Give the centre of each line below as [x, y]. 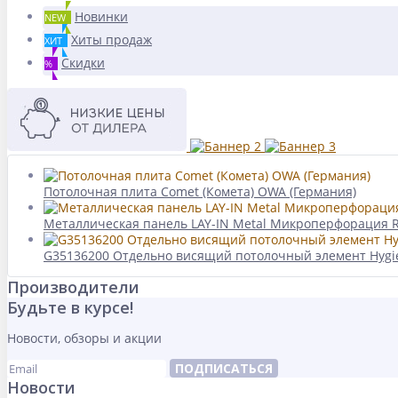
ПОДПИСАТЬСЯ [224, 368]
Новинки [101, 16]
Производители [73, 287]
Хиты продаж [111, 40]
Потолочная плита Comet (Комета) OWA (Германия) [200, 191]
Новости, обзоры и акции [84, 338]
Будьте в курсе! [70, 307]
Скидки [83, 63]
